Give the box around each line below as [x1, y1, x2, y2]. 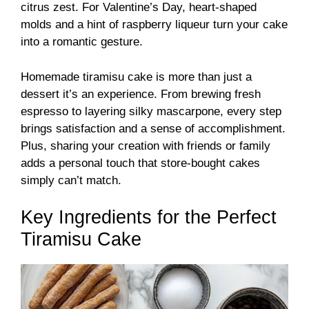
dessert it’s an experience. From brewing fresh [21, 87, 261, 101]
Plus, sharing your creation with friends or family [21, 139, 270, 152]
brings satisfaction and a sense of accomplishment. [21, 121, 286, 135]
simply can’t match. [21, 173, 121, 187]
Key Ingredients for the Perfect [21, 207, 277, 228]
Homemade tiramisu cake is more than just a [21, 70, 252, 83]
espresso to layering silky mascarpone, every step [21, 104, 281, 118]
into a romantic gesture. [21, 35, 143, 49]
